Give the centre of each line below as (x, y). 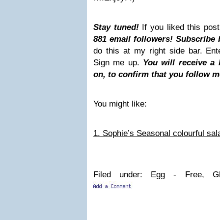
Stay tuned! (116, 27)
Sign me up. (118, 63)
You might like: (120, 104)
